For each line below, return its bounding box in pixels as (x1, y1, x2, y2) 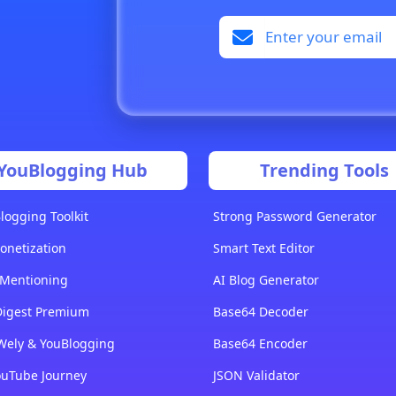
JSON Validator (213, 367, 300, 385)
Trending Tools (259, 158, 389, 183)
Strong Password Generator (213, 208, 377, 225)
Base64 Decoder (213, 303, 308, 321)
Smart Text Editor (213, 240, 315, 257)
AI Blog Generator (213, 271, 319, 289)
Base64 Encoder (213, 335, 308, 353)
